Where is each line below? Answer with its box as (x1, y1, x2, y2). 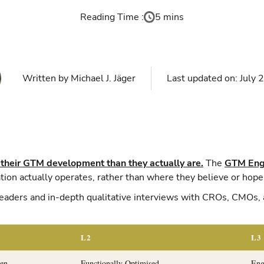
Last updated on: (167, 71, 240, 85)
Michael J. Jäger (71, 71, 136, 85)
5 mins (155, 11, 184, 24)
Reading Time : (80, 11, 144, 24)
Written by (22, 71, 71, 85)
